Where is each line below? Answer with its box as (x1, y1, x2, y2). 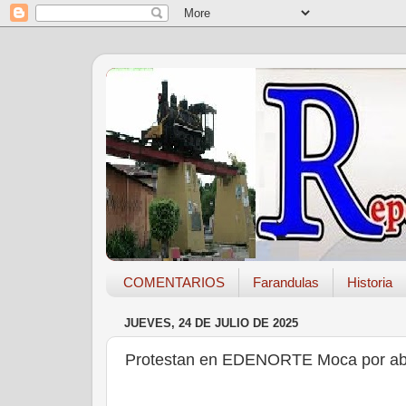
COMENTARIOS (122, 275, 225, 291)
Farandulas (252, 275, 319, 291)
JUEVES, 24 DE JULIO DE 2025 (124, 316, 298, 331)
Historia (346, 275, 392, 291)
